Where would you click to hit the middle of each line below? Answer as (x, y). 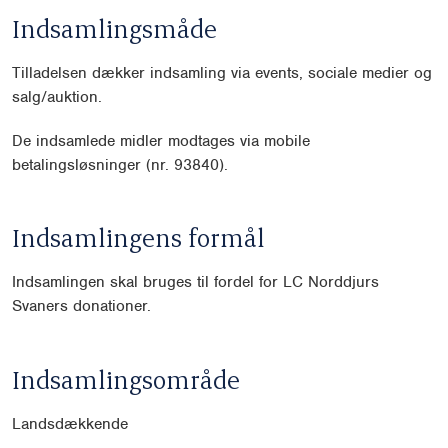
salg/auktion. (57, 96)
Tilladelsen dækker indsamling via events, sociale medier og (222, 72)
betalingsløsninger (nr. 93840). (120, 164)
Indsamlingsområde (126, 379)
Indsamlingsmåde (114, 27)
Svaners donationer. (81, 306)
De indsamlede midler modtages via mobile (161, 140)
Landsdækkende (70, 423)
